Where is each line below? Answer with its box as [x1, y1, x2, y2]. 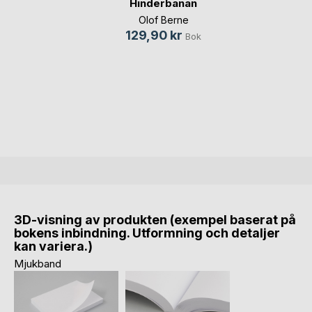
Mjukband [14, 257, 61, 271]
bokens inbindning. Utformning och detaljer [14, 226, 280, 241]
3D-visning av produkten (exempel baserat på [14, 212, 296, 228]
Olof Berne [138, 14, 189, 26]
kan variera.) [14, 239, 93, 254]
